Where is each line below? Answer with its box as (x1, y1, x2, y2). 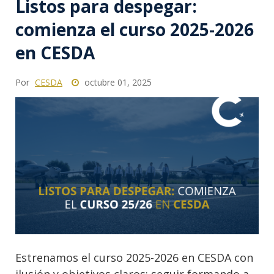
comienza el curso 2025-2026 (15, 17, 254, 41)
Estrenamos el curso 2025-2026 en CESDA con (15, 250, 253, 265)
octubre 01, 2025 (82, 76, 152, 88)
